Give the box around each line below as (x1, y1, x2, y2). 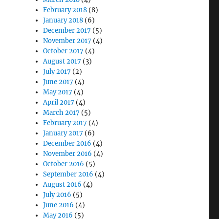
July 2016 (43, 190, 72, 199)
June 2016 (43, 200, 74, 209)
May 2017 (43, 88, 73, 96)
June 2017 (43, 77, 74, 86)
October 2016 (43, 159, 85, 168)
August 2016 (43, 180, 82, 189)
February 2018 (43, 5, 88, 14)
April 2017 (43, 98, 75, 107)
